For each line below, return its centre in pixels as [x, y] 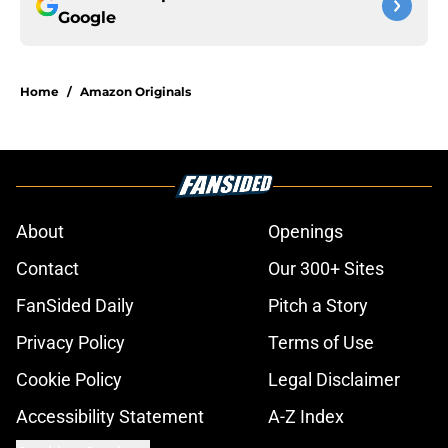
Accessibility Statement [110, 417]
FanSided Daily [75, 306]
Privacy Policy [70, 343]
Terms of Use [321, 343]
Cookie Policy [69, 380]
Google [87, 18]
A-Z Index [306, 417]
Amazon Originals [135, 92]
